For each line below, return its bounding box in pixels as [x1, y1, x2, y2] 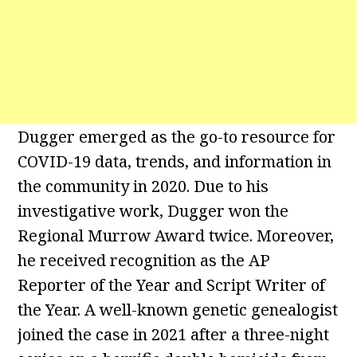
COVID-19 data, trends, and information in [18, 151, 332, 172]
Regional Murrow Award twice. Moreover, [18, 225, 335, 246]
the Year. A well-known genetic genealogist [18, 299, 339, 320]
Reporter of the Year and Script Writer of [18, 274, 326, 296]
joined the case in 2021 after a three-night [18, 324, 330, 345]
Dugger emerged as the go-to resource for [18, 126, 336, 147]
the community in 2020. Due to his [18, 175, 269, 197]
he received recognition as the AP [18, 249, 271, 271]
